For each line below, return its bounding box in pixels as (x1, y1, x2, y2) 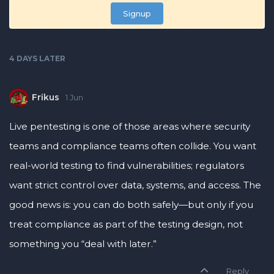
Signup (123, 9, 151, 19)
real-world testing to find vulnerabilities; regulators (9, 160, 244, 172)
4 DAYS (9, 54, 37, 64)
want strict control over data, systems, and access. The (9, 179, 261, 191)
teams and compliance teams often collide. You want (9, 140, 256, 152)
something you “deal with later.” (9, 238, 157, 250)
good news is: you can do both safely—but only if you (9, 199, 253, 211)
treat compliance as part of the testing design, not (9, 218, 243, 231)
